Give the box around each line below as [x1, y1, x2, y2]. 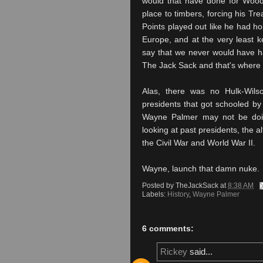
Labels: [142, 190, 167, 198]
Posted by [142, 181, 176, 190]
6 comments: [141, 224, 194, 234]
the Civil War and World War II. [142, 138, 255, 147]
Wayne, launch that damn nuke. [142, 164, 259, 173]
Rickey [160, 247, 187, 257]
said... [187, 247, 213, 257]
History [167, 190, 189, 198]
